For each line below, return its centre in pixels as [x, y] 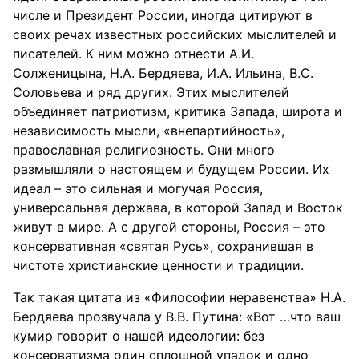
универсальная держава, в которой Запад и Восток [178, 208]
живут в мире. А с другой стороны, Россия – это [169, 227]
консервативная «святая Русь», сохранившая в [163, 246]
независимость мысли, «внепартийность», [149, 131]
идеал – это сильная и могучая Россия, [138, 188]
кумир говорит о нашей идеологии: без [139, 336]
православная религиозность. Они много [144, 150]
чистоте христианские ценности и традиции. [158, 265]
